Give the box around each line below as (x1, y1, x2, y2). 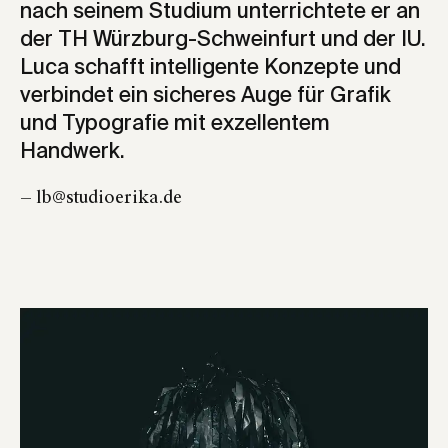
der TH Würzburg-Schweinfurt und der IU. (20, 29, 426, 51)
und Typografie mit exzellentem (20, 113, 330, 135)
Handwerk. (20, 141, 125, 163)
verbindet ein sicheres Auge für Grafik (20, 85, 391, 107)
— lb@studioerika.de (20, 187, 182, 209)
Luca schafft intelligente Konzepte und (20, 57, 401, 79)
